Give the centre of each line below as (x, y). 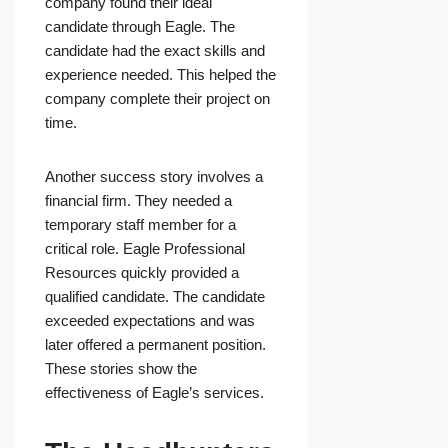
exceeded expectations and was (150, 321)
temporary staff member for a (140, 225)
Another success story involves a (154, 177)
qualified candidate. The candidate (155, 297)
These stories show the (121, 369)
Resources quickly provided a (142, 273)
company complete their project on (157, 99)
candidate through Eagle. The (140, 27)
